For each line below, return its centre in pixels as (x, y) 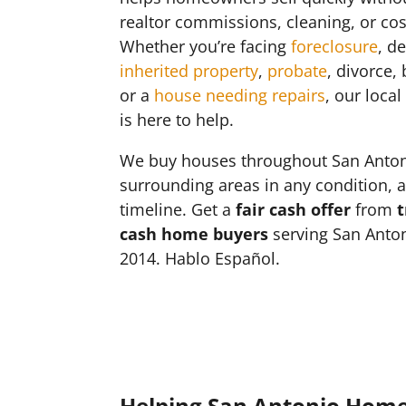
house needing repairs (240, 96)
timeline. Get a (178, 210)
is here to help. (177, 120)
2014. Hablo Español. (200, 259)
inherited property (189, 71)
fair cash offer (293, 210)
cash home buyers (194, 234)
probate (297, 71)
